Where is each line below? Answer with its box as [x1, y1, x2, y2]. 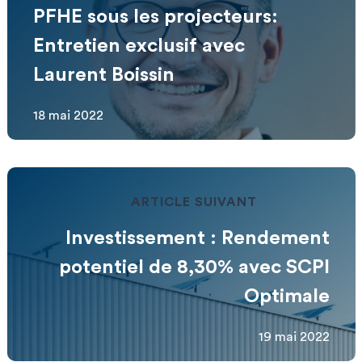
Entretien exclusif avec [32, 36, 245, 56]
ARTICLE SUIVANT [130, 196, 258, 208]
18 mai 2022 [32, 109, 103, 122]
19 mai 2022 [258, 330, 330, 343]
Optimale [243, 287, 330, 306]
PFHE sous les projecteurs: [32, 7, 278, 27]
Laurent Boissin [32, 65, 175, 85]
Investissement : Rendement [65, 229, 330, 248]
